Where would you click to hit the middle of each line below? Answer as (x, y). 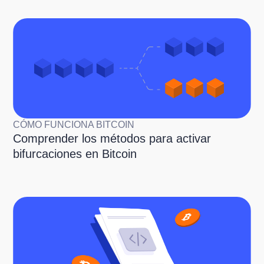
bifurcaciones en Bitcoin (75, 154)
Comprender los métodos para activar (112, 138)
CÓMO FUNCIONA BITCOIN (74, 124)
